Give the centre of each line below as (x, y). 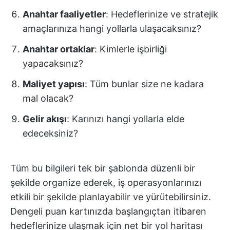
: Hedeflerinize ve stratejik (162, 14)
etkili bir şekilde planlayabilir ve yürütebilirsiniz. (111, 197)
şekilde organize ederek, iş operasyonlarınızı (106, 182)
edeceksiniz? (50, 133)
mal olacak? (48, 98)
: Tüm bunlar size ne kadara (144, 84)
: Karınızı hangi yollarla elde (126, 119)
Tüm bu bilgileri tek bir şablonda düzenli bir (103, 168)
